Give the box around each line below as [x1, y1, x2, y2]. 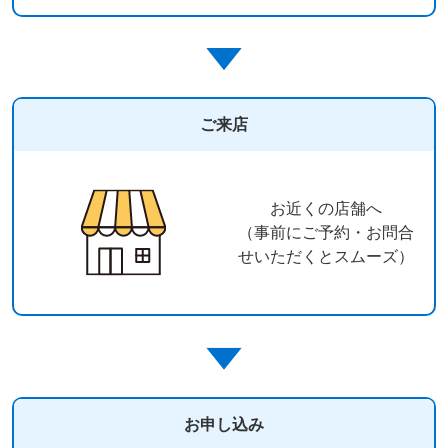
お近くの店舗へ [270, 199, 382, 217]
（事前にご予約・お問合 [238, 223, 414, 241]
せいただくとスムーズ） [238, 247, 414, 265]
